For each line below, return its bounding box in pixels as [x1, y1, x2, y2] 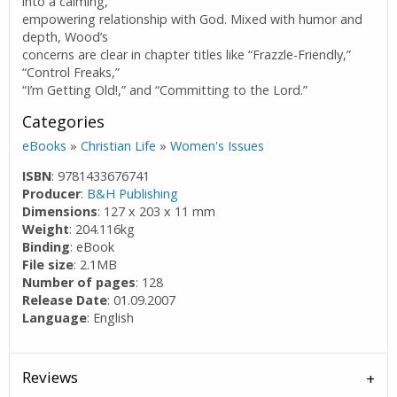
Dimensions [22, 203, 98, 221]
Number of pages [22, 274, 136, 292]
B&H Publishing [87, 185, 179, 203]
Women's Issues [170, 137, 265, 155]
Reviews [22, 367, 79, 388]
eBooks [22, 137, 67, 155]
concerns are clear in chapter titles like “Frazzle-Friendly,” [22, 46, 352, 64]
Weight [22, 221, 70, 238]
